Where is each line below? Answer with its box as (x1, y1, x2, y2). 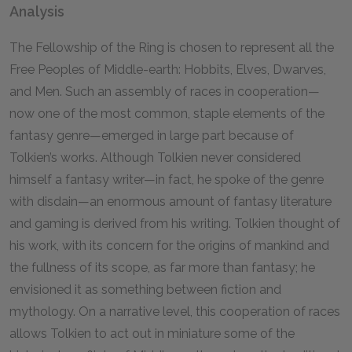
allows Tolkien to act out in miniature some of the (9, 326, 295, 341)
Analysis (9, 3, 64, 20)
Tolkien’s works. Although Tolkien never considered (9, 150, 301, 165)
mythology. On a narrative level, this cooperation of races (9, 304, 340, 319)
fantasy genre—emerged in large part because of (9, 128, 294, 143)
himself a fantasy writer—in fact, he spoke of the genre (9, 172, 324, 187)
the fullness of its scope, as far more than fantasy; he (9, 260, 315, 275)
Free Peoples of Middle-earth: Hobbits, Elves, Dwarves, (9, 62, 326, 77)
